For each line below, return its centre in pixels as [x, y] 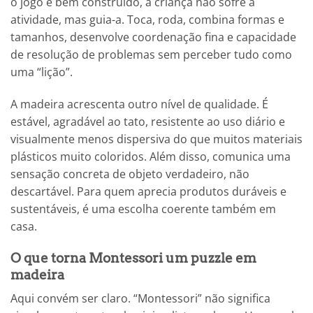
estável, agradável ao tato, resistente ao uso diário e [148, 122]
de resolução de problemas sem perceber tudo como [151, 55]
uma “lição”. [42, 72]
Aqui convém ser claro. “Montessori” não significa [140, 299]
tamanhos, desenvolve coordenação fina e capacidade [153, 37]
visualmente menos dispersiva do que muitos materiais [156, 139]
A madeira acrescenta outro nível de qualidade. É [139, 104]
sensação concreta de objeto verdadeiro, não [130, 174]
